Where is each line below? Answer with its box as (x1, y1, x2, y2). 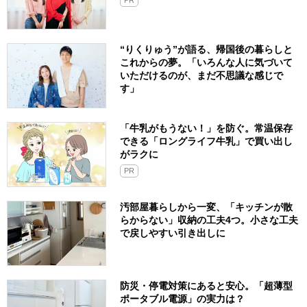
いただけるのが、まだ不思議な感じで (120, 70, 283, 82)
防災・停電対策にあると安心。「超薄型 (120, 280, 293, 292)
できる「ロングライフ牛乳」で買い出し (120, 136, 293, 147)
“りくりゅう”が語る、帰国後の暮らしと (120, 44, 293, 56)
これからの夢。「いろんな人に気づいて (120, 57, 293, 69)
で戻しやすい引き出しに (120, 228, 225, 239)
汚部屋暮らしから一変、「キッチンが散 (120, 201, 293, 213)
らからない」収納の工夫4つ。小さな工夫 (120, 214, 298, 226)
